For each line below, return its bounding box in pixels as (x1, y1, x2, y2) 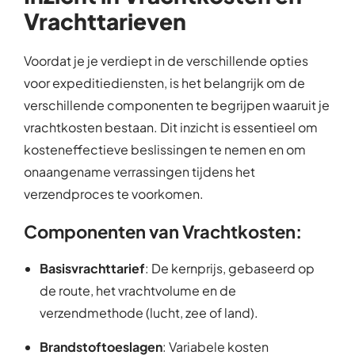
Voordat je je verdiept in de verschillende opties (24, 52, 308, 70)
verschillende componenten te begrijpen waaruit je (24, 97, 330, 114)
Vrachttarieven (24, 7, 186, 36)
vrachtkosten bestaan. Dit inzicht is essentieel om (24, 119, 318, 136)
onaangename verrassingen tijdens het (24, 163, 255, 181)
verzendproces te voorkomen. (24, 185, 204, 203)
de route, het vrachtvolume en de (40, 282, 236, 300)
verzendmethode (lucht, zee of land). (40, 304, 258, 322)
